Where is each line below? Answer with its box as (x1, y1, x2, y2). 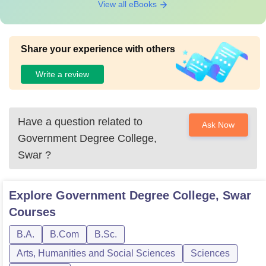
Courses (9, 205, 56, 218)
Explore (9, 189, 56, 202)
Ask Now (202, 120, 235, 129)
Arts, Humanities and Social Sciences (17, 248, 175, 258)
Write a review (36, 69, 89, 79)
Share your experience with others (21, 44, 175, 54)
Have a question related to (18, 116, 142, 128)
